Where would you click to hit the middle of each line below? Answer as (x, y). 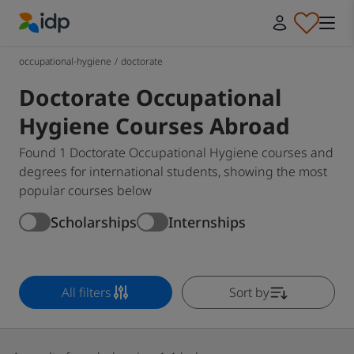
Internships (207, 222)
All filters (86, 292)
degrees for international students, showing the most (173, 171)
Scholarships (94, 222)
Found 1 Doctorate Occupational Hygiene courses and (176, 153)
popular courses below (85, 190)
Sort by (249, 292)
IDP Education (59, 42)
